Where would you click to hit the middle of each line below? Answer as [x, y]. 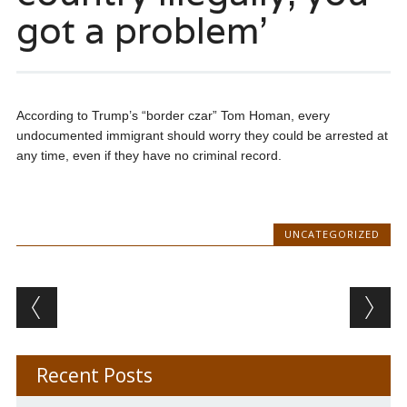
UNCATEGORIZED [333, 234]
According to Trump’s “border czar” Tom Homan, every [173, 116]
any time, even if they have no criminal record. [149, 156]
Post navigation [133, 302]
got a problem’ [141, 30]
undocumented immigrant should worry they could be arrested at [202, 136]
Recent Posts [94, 376]
